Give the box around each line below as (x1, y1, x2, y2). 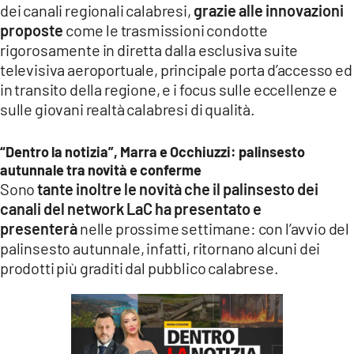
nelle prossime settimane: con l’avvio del (80, 218, 350, 238)
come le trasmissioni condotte (66, 20, 269, 40)
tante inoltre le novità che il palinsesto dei (37, 179, 319, 198)
